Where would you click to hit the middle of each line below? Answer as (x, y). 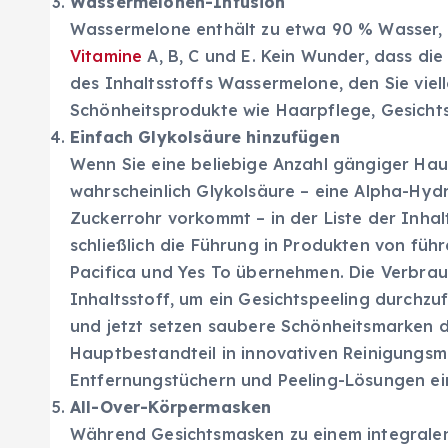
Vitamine (106, 55)
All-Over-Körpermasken (171, 406)
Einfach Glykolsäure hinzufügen (205, 136)
